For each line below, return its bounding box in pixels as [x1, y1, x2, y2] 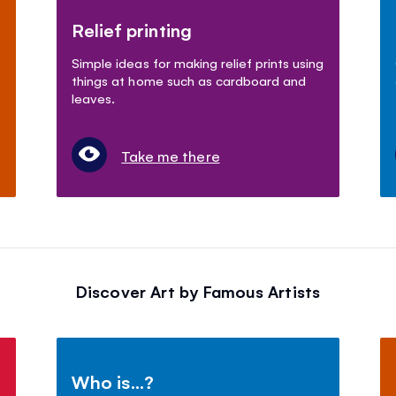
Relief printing [72, 18, 192, 42]
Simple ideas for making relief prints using [72, 54, 324, 72]
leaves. [72, 89, 116, 107]
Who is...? [72, 369, 155, 394]
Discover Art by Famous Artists [75, 280, 321, 302]
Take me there [121, 146, 220, 166]
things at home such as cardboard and [72, 72, 306, 89]
